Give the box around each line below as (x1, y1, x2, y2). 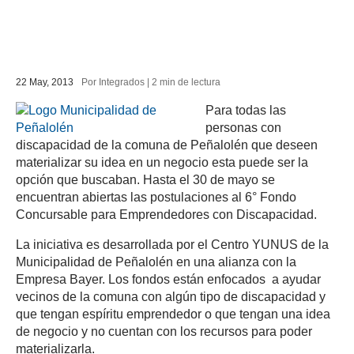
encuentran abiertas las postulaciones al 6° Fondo (16, 190, 296, 204)
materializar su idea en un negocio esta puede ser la (16, 156, 308, 169)
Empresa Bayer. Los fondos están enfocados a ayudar (16, 273, 324, 286)
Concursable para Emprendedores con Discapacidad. (16, 208, 317, 221)
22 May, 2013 (16, 77, 73, 88)
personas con (205, 121, 281, 134)
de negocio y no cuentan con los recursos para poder (16, 325, 312, 338)
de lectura (175, 77, 220, 88)
